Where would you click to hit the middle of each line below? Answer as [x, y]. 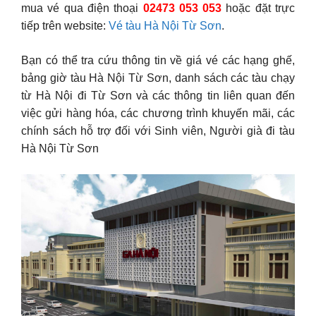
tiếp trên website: [65, 26]
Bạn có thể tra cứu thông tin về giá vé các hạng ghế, [158, 61]
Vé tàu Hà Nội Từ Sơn [165, 26]
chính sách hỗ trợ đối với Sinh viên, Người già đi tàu [158, 131]
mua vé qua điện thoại [82, 8]
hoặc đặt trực [259, 8]
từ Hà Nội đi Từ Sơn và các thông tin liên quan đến [158, 96]
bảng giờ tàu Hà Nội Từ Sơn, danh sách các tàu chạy [158, 78]
